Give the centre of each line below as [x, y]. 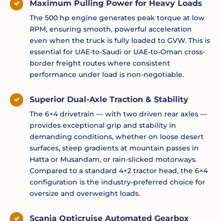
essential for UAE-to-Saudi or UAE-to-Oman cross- [117, 52]
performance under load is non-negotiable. [107, 74]
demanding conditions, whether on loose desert [117, 136]
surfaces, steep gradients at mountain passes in [114, 148]
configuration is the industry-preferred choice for [117, 182]
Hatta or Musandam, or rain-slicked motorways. [113, 159]
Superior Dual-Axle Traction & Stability [110, 99]
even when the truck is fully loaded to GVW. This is [120, 40]
